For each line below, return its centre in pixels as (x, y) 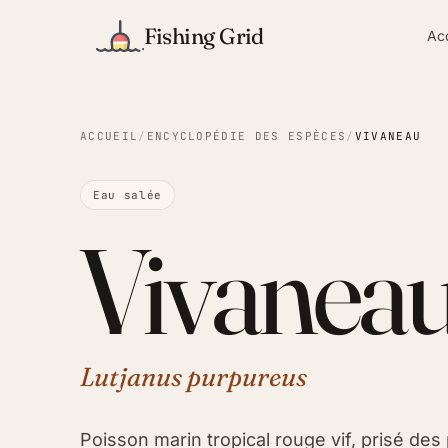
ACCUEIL (109, 136)
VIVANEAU (388, 136)
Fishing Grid (203, 35)
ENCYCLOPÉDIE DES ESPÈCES (246, 136)
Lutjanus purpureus (193, 377)
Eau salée (127, 195)
